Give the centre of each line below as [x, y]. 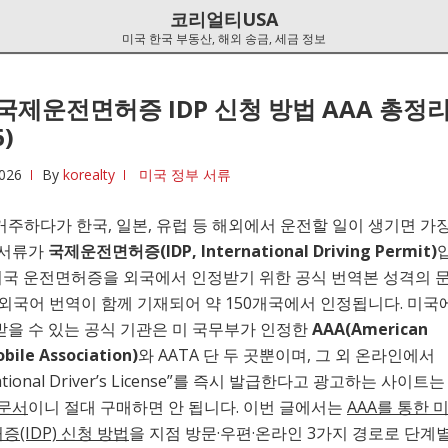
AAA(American [370, 329]
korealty [89, 174]
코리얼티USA [224, 19]
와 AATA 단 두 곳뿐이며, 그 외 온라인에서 [286, 355]
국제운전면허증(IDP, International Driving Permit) [242, 251]
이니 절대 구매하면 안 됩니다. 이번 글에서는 [187, 407]
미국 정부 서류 [185, 174]
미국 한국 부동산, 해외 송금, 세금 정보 [224, 38]
